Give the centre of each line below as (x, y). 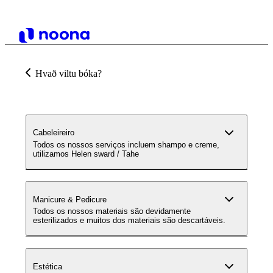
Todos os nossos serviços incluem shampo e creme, (126, 144)
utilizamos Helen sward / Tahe (86, 154)
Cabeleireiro (54, 133)
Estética (48, 266)
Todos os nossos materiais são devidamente (112, 211)
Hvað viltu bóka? (69, 73)
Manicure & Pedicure (70, 199)
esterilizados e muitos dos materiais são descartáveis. (129, 221)
